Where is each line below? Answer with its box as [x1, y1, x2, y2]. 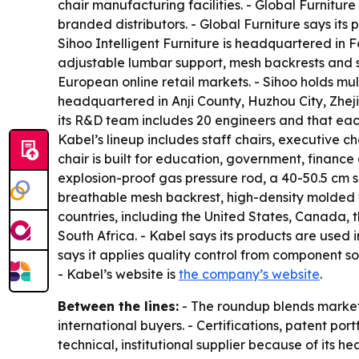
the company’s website [179, 266, 320, 282]
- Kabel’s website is [58, 266, 179, 282]
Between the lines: [58, 298, 179, 314]
